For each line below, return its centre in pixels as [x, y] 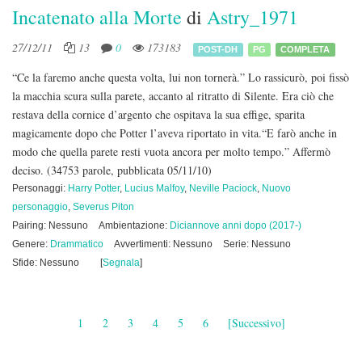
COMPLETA [305, 49]
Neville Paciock [223, 188]
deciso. [29, 170]
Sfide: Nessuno [46, 263]
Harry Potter [94, 188]
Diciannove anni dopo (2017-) [236, 225]
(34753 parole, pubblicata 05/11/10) [129, 170]
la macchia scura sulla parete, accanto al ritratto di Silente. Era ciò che [173, 96]
